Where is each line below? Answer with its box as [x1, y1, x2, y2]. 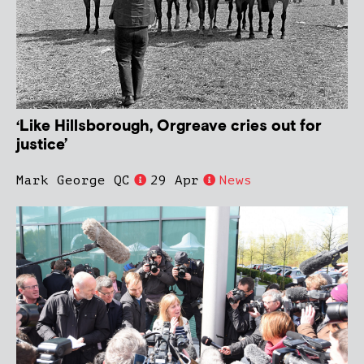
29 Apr [150, 172, 199, 188]
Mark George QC [16, 172, 130, 188]
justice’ [16, 134, 67, 155]
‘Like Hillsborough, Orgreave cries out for [16, 115, 322, 136]
